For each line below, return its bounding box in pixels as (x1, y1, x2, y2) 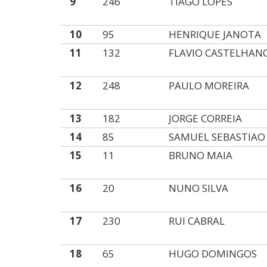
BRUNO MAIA (169, 148, 233, 162)
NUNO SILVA (169, 181, 229, 195)
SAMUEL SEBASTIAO (169, 130, 266, 144)
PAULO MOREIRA (169, 79, 250, 92)
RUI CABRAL (169, 214, 225, 228)
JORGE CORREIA (169, 111, 243, 125)
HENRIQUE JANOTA (169, 27, 262, 41)
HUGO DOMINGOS (169, 247, 257, 260)
